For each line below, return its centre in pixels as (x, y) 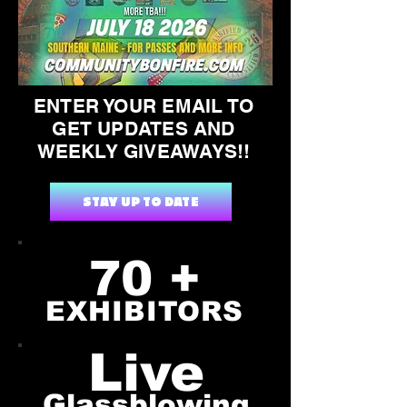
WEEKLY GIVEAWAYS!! (144, 151)
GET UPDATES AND (144, 129)
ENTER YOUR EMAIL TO (144, 106)
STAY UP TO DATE (141, 202)
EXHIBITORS (144, 311)
